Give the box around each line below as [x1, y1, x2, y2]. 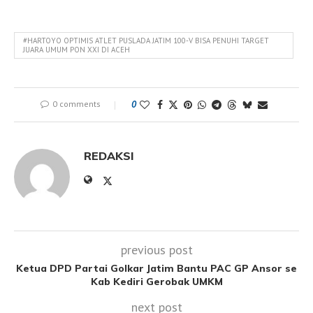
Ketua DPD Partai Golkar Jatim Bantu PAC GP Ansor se [16, 262, 297, 275]
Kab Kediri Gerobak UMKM [90, 275, 223, 289]
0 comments [52, 99, 101, 110]
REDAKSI [84, 149, 134, 163]
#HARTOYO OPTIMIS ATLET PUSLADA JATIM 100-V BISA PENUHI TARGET [23, 36, 269, 46]
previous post [120, 242, 193, 259]
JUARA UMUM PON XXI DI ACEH [23, 45, 130, 55]
